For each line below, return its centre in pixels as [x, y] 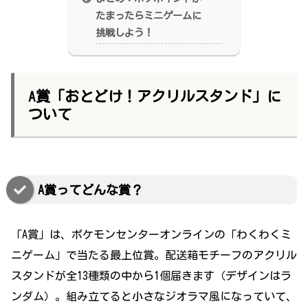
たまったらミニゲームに [149, 16]
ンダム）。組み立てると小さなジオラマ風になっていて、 [154, 297]
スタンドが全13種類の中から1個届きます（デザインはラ [151, 276]
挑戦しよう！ [125, 33]
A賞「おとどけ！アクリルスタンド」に [155, 97]
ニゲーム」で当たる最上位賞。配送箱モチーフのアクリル [154, 255]
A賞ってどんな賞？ [90, 190]
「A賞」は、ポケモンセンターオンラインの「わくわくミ [151, 235]
